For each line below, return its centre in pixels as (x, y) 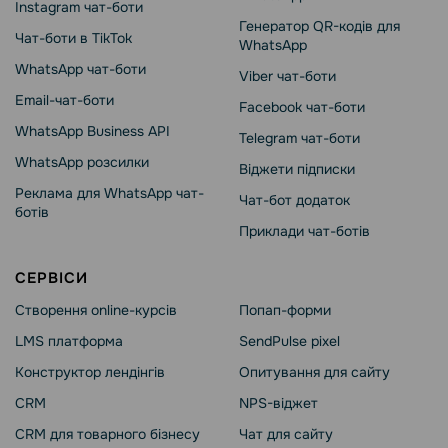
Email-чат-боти (64, 99)
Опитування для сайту (314, 371)
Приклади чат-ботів (304, 230)
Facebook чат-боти (302, 106)
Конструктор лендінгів (90, 371)
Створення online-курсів (96, 309)
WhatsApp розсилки (82, 161)
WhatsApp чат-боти (80, 68)
